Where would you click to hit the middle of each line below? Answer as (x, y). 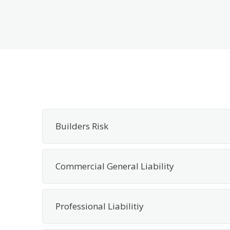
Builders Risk (82, 126)
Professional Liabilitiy (100, 206)
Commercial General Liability (115, 166)
